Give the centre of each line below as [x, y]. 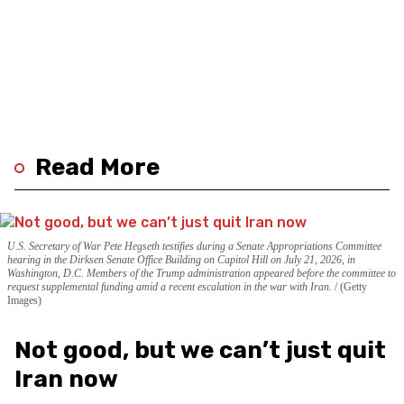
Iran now [66, 380]
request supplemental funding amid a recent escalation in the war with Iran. [171, 287]
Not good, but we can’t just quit [200, 351]
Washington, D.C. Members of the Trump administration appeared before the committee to [202, 274]
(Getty [352, 287]
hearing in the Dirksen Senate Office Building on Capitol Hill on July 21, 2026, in [181, 260]
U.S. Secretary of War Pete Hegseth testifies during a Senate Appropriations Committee [194, 247]
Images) [24, 301]
